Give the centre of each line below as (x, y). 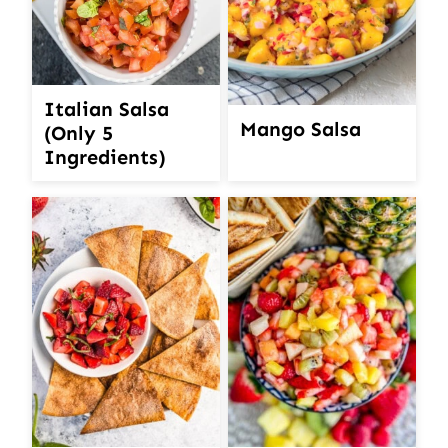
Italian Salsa (106, 108)
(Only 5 (78, 132)
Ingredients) (105, 156)
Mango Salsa (300, 128)
